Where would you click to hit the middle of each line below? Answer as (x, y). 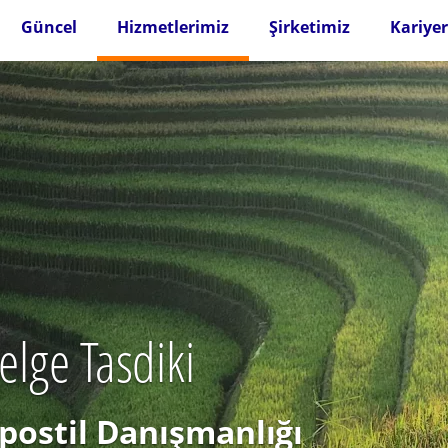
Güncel (48, 27)
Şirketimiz (309, 27)
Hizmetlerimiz (172, 27)
